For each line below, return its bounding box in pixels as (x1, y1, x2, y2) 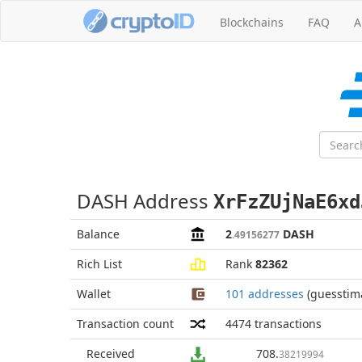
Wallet (77, 286, 111, 301)
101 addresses (225, 286, 304, 301)
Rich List (77, 256, 122, 271)
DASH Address (77, 187, 213, 214)
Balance (77, 226, 120, 242)
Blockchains (220, 15, 284, 30)
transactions (255, 316, 322, 331)
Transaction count (77, 316, 174, 331)
